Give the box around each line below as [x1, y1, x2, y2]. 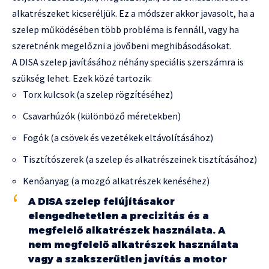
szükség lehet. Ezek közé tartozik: [12, 72, 152, 85]
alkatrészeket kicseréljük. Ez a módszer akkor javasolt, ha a [12, 7, 255, 20]
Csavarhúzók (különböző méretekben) [23, 110, 181, 122]
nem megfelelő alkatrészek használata [28, 239, 238, 251]
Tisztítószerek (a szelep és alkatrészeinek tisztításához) [23, 153, 257, 166]
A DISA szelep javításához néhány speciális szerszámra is [12, 56, 244, 68]
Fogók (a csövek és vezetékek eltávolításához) [23, 131, 213, 144]
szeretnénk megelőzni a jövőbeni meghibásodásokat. [12, 40, 232, 52]
